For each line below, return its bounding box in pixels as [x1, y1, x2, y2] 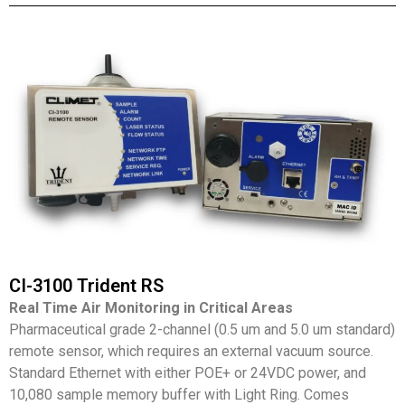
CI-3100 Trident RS [9, 274, 164, 297]
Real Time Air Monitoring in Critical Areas [9, 298, 293, 316]
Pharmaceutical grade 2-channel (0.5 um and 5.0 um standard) [9, 320, 395, 338]
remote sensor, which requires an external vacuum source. [9, 342, 373, 360]
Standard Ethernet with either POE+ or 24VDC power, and [9, 363, 366, 381]
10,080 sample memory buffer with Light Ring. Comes [9, 385, 349, 403]
